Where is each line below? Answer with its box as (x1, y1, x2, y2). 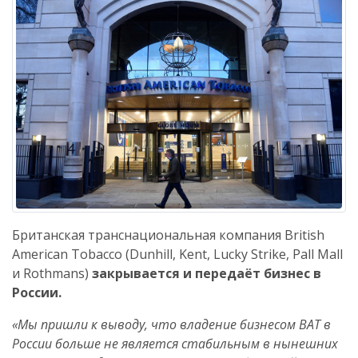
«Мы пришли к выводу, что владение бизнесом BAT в (12, 316, 331, 333)
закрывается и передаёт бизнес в (92, 265, 321, 282)
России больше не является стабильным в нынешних (12, 335, 338, 352)
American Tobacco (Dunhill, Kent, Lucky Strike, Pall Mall (12, 245, 343, 263)
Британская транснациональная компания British (12, 226, 324, 244)
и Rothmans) (12, 265, 92, 282)
